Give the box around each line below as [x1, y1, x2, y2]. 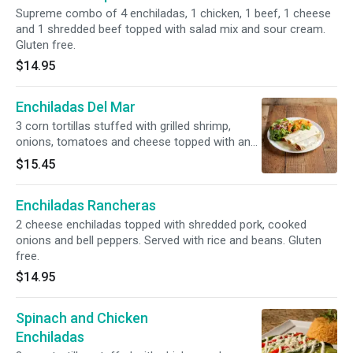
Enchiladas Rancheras [16, 197, 156, 214]
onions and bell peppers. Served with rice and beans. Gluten [16, 233, 321, 247]
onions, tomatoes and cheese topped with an [16, 135, 251, 149]
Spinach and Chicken [16, 310, 148, 326]
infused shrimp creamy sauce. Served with [16, 150, 235, 165]
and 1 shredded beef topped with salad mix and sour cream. [16, 22, 325, 36]
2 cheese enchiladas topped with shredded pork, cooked [16, 217, 307, 232]
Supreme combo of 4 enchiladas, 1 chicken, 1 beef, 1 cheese [16, 6, 331, 20]
